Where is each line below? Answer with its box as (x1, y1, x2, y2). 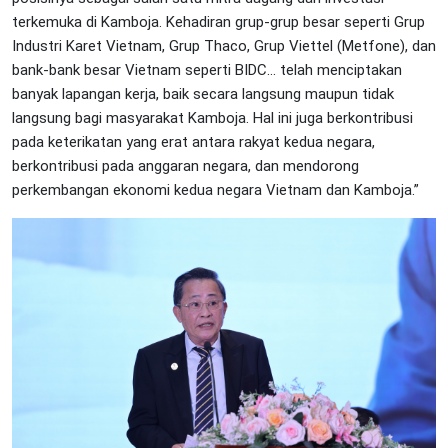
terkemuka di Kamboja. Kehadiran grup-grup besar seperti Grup (12, 12, 425, 31)
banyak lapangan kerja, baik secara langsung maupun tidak (12, 84, 394, 103)
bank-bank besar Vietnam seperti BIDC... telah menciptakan (12, 60, 402, 79)
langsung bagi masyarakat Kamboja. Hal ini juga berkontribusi (12, 108, 413, 127)
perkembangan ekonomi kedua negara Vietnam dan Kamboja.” (12, 180, 419, 199)
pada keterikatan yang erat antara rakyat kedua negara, (12, 132, 375, 151)
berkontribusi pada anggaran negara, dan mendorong (12, 156, 359, 175)
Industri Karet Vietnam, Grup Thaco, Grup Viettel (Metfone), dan (12, 36, 436, 55)
